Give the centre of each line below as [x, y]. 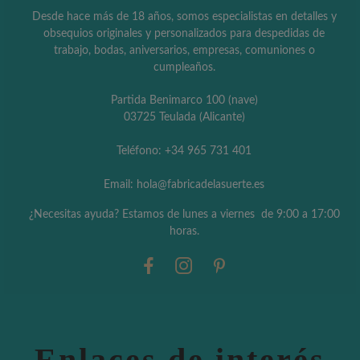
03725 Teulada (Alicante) [184, 117]
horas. [184, 231]
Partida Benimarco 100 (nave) [184, 100]
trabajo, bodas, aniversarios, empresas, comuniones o [184, 50]
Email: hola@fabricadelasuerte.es [184, 184]
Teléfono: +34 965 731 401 [184, 151]
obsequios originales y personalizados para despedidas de [184, 33]
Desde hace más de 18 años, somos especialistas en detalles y [184, 16]
